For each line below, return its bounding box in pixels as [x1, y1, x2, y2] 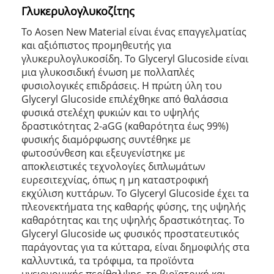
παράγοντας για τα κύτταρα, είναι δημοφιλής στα [21, 240, 250, 254]
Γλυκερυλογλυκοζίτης [21, 3, 135, 18]
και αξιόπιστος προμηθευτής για [21, 38, 171, 52]
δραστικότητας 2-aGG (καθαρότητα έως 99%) [21, 119, 229, 133]
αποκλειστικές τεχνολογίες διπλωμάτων [21, 159, 206, 173]
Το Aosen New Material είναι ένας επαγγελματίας [21, 24, 246, 39]
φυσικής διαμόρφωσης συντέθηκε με [21, 132, 191, 146]
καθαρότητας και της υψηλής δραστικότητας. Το [21, 213, 245, 227]
